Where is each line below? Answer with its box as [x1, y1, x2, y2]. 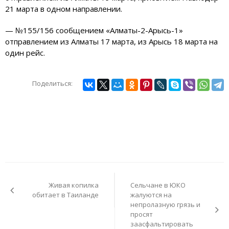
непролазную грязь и [130, 200, 200, 210]
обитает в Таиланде [32, 190, 99, 200]
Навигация [5, 162, 48, 173]
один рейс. [5, 48, 45, 58]
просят [130, 210, 153, 219]
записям [5, 185, 39, 197]
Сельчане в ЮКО [130, 180, 186, 190]
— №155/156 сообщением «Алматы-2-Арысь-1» [5, 25, 183, 36]
